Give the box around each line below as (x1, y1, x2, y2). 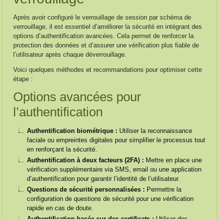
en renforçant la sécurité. (27, 146, 98, 153)
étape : (13, 75, 33, 83)
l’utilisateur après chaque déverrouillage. (13, 51, 127, 58)
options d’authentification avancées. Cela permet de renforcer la (13, 32, 194, 40)
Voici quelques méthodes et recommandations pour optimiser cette (13, 66, 202, 73)
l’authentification (13, 105, 103, 119)
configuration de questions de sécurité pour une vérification (27, 195, 194, 202)
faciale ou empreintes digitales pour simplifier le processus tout (27, 136, 206, 144)
